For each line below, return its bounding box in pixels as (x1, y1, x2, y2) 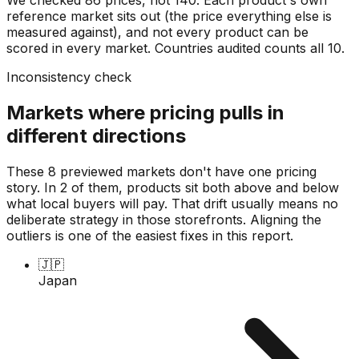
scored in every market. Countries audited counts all (6, 39, 328, 56)
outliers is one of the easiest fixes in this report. (6, 227, 293, 244)
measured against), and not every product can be (6, 23, 309, 40)
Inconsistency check (6, 68, 131, 85)
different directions (6, 123, 186, 147)
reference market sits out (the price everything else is (6, 7, 332, 24)
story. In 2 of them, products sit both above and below (6, 179, 339, 196)
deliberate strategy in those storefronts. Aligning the (6, 211, 321, 228)
